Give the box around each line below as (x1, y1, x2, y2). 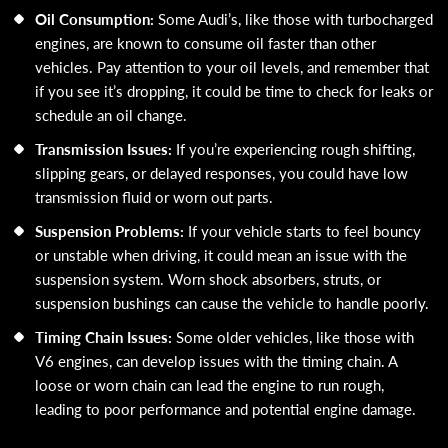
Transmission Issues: (35, 137, 172, 159)
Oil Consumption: (35, 7, 158, 29)
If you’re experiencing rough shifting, (172, 137, 415, 159)
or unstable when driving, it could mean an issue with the (35, 243, 407, 265)
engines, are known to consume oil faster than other (35, 31, 376, 53)
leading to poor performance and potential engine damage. (35, 397, 416, 419)
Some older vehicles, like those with (172, 325, 414, 347)
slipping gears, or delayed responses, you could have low (35, 161, 408, 183)
